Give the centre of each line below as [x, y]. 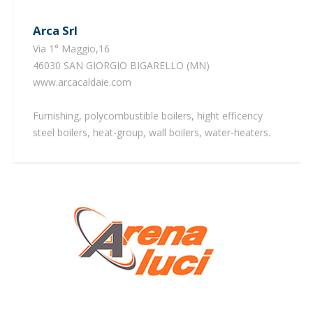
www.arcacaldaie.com [83, 82]
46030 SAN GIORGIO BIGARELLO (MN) [121, 65]
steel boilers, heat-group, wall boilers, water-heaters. [151, 132]
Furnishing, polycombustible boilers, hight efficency [147, 115]
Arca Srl [59, 30]
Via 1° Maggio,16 [71, 48]
